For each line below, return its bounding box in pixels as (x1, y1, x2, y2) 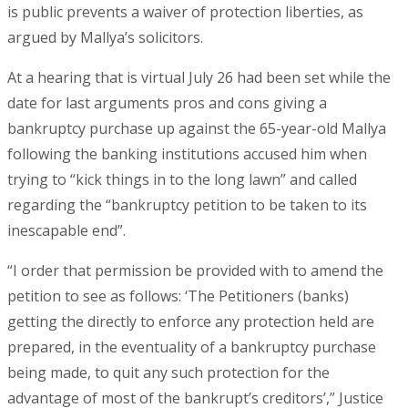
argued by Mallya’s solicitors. (7, 27, 203, 48)
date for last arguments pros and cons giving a (7, 93, 327, 114)
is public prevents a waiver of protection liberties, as (7, 2, 363, 23)
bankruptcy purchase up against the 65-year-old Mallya (7, 118, 386, 139)
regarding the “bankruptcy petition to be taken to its (7, 195, 367, 216)
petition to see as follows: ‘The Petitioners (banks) (7, 286, 349, 307)
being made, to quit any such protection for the (7, 362, 330, 383)
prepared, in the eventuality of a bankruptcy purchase (7, 337, 376, 358)
